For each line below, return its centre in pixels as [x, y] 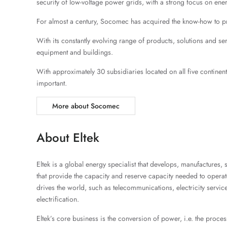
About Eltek [68, 138]
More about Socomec [86, 106]
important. [52, 83]
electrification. [58, 199]
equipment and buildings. [75, 52]
